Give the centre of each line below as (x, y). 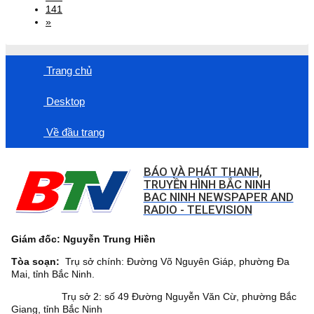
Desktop (64, 101)
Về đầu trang (74, 132)
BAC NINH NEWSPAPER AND (218, 197)
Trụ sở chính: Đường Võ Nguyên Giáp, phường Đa (175, 261)
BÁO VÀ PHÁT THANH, (203, 171)
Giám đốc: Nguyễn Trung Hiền (83, 239)
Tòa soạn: (35, 261)
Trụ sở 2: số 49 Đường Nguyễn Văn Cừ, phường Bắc (154, 296)
